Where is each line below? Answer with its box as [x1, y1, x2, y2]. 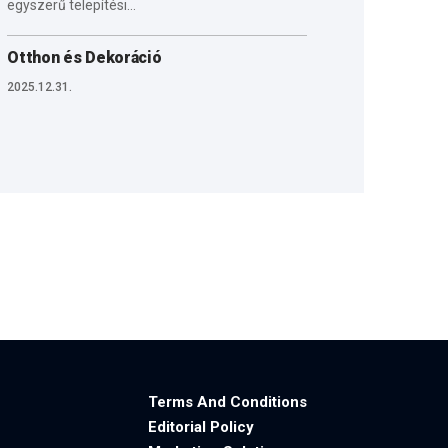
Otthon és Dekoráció [7, 47, 162, 67]
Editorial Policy [148, 418, 254, 437]
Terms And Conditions [148, 393, 307, 412]
